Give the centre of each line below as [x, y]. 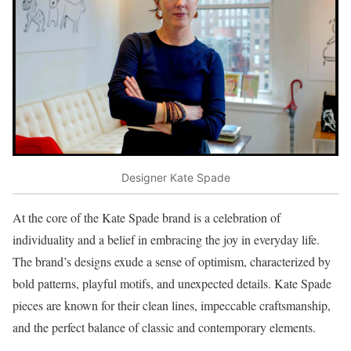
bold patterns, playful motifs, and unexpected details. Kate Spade [172, 284]
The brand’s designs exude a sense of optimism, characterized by [172, 262]
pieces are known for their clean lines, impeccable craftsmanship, [172, 306]
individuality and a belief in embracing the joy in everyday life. [166, 240]
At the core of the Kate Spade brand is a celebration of [147, 218]
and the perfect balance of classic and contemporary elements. [164, 327]
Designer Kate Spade [175, 177]
